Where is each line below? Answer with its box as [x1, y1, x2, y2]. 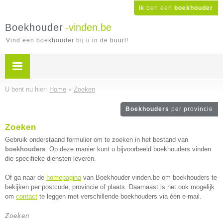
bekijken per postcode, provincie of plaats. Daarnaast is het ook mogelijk [5, 183, 215, 191]
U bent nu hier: [5, 86, 49, 93]
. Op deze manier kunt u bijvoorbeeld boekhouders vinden [45, 145, 211, 153]
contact [16, 193, 37, 200]
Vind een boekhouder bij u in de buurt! [6, 37, 128, 44]
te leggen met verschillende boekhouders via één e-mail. [37, 193, 202, 200]
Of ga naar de [5, 174, 46, 181]
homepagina [46, 174, 81, 181]
